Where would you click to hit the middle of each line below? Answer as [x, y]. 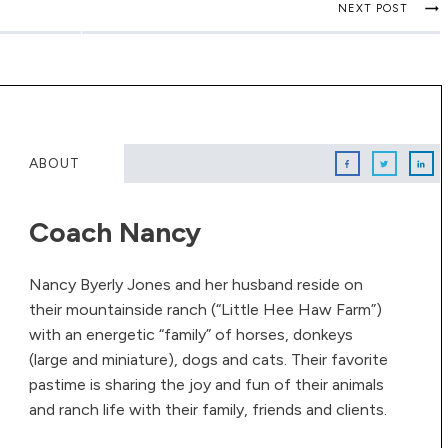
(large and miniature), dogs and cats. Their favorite [208, 360]
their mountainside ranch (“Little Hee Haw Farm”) [205, 310]
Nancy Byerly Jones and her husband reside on [195, 285]
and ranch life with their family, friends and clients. [207, 410]
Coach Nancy [114, 232]
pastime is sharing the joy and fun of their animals [206, 385]
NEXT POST [372, 9]
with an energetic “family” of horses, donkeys [190, 335]
